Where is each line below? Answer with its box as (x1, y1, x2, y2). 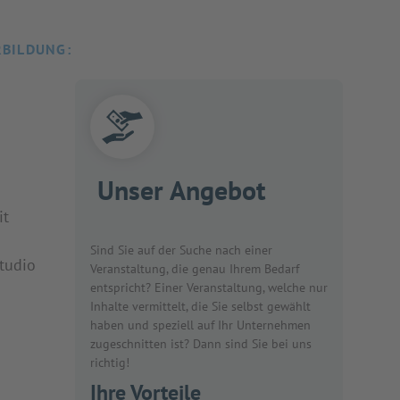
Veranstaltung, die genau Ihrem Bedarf (90, 261, 299, 277)
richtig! (90, 354, 129, 371)
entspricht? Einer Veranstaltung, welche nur (90, 279, 328, 296)
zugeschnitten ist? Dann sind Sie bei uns (90, 336, 312, 352)
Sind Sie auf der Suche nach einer (90, 242, 272, 258)
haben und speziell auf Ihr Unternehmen (90, 317, 311, 333)
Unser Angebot (97, 172, 265, 207)
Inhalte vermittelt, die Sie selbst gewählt (90, 298, 311, 314)
